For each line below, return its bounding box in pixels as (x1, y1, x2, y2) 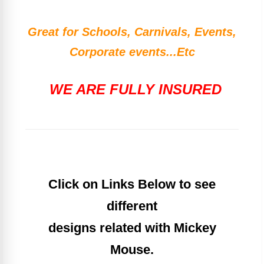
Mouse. (110, 242, 154, 258)
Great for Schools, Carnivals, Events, (28, 25, 236, 39)
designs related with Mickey (48, 220, 216, 236)
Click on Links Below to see (48, 177, 216, 192)
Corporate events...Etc (69, 45, 195, 59)
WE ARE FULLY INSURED (49, 81, 222, 98)
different (107, 199, 157, 214)
